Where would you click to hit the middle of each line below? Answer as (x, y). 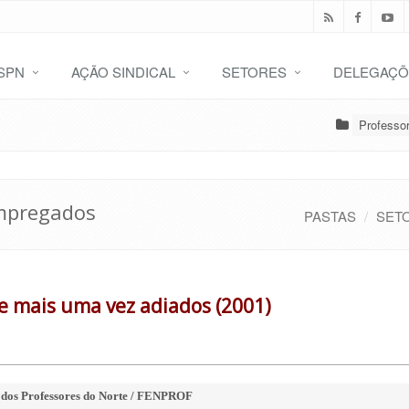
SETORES (254, 72)
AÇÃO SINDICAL (123, 72)
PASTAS (330, 216)
